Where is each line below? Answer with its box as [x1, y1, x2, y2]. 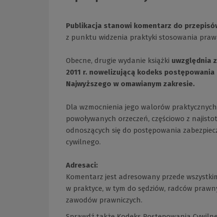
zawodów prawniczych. [66, 195, 142, 204]
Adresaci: [66, 160, 98, 170]
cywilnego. [66, 137, 101, 146]
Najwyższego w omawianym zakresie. [66, 79, 195, 88]
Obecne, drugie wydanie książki [66, 56, 171, 65]
